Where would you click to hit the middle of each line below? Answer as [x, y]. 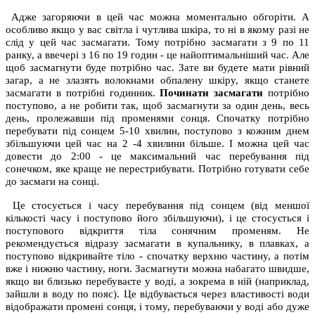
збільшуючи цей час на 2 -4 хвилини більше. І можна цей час [157, 143]
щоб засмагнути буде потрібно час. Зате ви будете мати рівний [157, 67]
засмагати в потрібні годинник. [83, 92]
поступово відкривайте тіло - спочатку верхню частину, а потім [157, 256]
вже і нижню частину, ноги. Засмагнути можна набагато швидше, [157, 268]
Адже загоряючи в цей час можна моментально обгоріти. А [157, 17]
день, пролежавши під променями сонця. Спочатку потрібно [157, 118]
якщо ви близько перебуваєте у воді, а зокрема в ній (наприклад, [157, 281]
